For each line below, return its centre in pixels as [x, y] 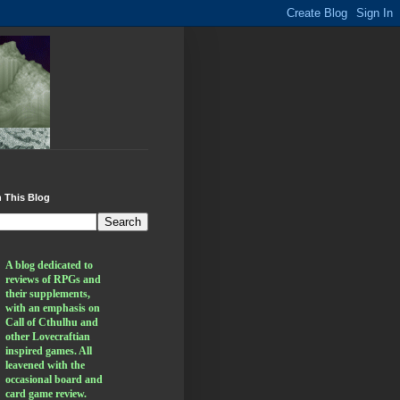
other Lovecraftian [48, 337]
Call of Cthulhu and [52, 322]
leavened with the [45, 365]
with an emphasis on [53, 308]
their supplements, [48, 294]
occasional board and [54, 379]
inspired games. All [49, 351]
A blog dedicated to [49, 265]
